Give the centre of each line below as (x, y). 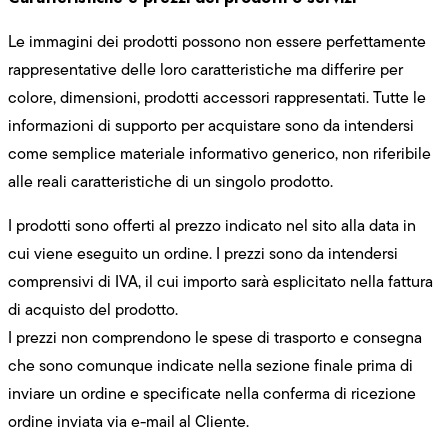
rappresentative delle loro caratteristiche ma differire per (205, 69)
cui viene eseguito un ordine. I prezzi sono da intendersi (203, 253)
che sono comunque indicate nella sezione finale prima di (210, 365)
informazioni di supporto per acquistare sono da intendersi (211, 125)
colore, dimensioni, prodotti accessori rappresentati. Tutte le (217, 97)
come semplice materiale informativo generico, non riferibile (219, 153)
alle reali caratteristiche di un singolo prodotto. (170, 181)
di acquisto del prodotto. (93, 309)
